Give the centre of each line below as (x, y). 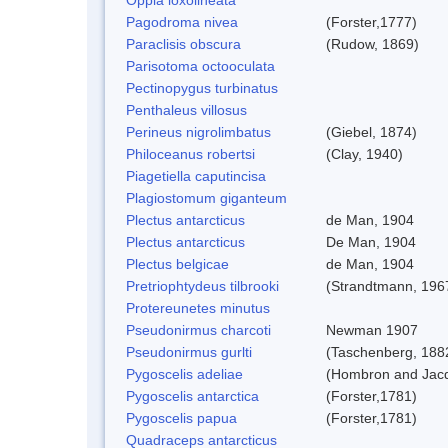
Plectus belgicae (177, 263)
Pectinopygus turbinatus (202, 87)
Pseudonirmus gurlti (189, 351)
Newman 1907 (372, 329)
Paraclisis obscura (183, 43)
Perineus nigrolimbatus (198, 131)
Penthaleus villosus (186, 109)
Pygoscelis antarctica (192, 395)
